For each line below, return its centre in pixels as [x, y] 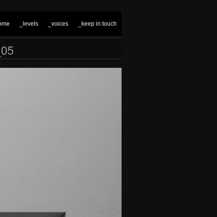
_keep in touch [97, 24]
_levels [29, 24]
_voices [58, 24]
